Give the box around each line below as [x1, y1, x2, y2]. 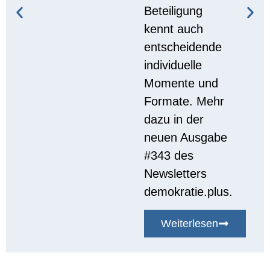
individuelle [144, 58, 202, 72]
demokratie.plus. [144, 184, 233, 198]
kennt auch [144, 22, 204, 36]
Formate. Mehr [144, 94, 225, 108]
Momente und [144, 76, 219, 90]
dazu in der [144, 112, 204, 126]
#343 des [144, 148, 194, 162]
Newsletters [144, 166, 207, 180]
